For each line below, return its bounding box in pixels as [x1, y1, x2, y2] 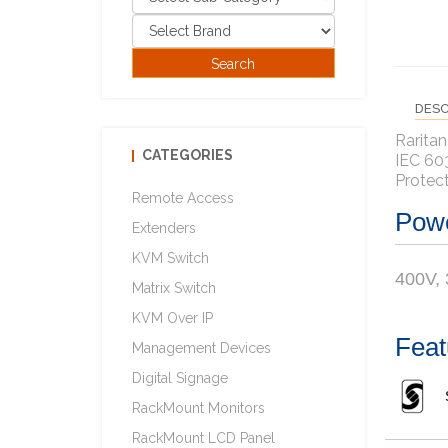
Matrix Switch [132, 280, 216, 296]
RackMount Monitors [132, 400, 265, 416]
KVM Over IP [132, 310, 213, 326]
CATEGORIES [142, 147, 233, 163]
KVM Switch [132, 250, 209, 266]
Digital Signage [132, 370, 228, 386]
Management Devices [132, 340, 271, 356]
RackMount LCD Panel [132, 430, 275, 446]
